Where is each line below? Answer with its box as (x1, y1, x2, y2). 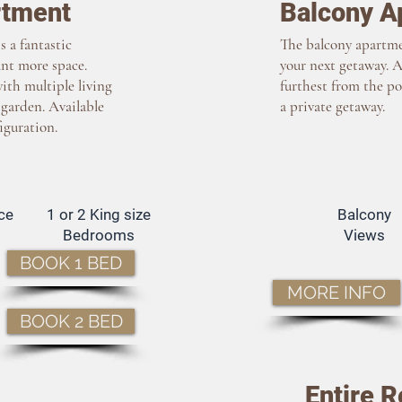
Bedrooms (62, 226, 135, 244)
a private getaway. (280, 97, 385, 116)
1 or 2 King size (46, 205, 151, 223)
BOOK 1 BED (20, 252, 122, 274)
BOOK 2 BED (19, 310, 123, 332)
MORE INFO (287, 282, 386, 303)
